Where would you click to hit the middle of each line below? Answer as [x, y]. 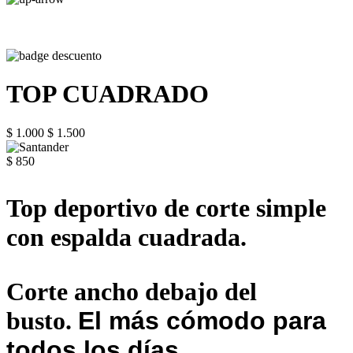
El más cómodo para [202, 320]
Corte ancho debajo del [132, 291]
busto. [42, 320]
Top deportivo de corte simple [166, 208]
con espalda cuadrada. [126, 237]
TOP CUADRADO [108, 94]
